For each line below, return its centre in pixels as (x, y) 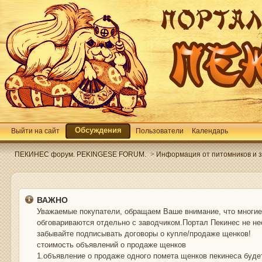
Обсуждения (98, 130)
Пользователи (160, 131)
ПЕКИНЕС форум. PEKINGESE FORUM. (80, 154)
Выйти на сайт (35, 131)
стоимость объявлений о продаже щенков (112, 245)
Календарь (210, 131)
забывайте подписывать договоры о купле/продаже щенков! (145, 234)
